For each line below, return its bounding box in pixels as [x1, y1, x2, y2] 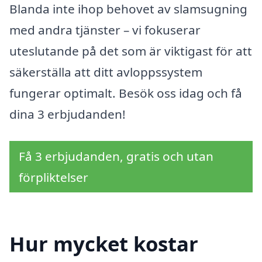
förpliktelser [19, 168, 88, 185]
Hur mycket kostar [9, 229, 198, 257]
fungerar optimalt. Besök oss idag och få [9, 85, 242, 102]
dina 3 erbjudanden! [9, 106, 126, 123]
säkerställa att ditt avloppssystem [9, 64, 202, 81]
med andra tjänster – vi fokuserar [9, 22, 201, 39]
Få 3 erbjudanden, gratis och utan [19, 147, 213, 164]
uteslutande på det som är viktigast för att [9, 43, 252, 60]
